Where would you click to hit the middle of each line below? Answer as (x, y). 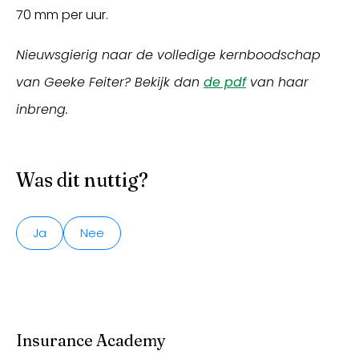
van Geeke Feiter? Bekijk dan (110, 83)
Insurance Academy (91, 341)
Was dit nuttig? (82, 180)
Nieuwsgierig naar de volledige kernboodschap (168, 55)
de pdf (225, 83)
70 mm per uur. (64, 15)
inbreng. (42, 110)
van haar (277, 83)
